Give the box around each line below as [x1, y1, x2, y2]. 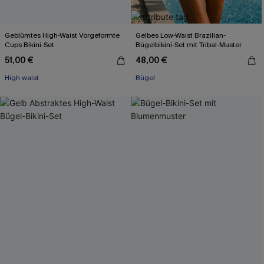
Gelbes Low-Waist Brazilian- [136, 31, 226, 40]
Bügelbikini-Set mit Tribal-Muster [136, 40, 242, 49]
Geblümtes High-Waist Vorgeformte [5, 31, 120, 40]
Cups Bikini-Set [5, 40, 54, 49]
